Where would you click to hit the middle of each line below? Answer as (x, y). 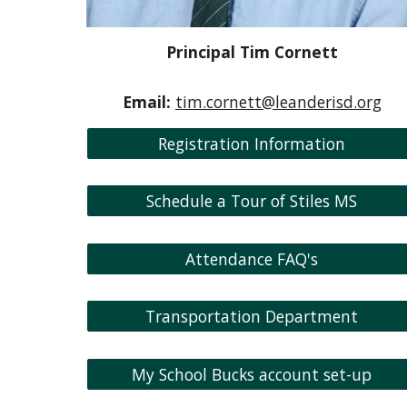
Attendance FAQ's (252, 258)
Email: (146, 102)
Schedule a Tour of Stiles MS (252, 201)
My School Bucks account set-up (252, 374)
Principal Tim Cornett (252, 52)
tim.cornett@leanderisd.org (278, 102)
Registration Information (252, 144)
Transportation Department (252, 317)
